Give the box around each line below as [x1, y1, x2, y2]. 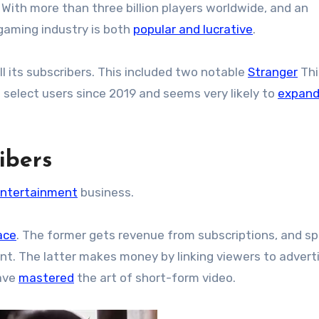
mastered [19, 270, 74, 285]
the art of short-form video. [74, 270, 236, 285]
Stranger [248, 64, 298, 79]
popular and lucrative [133, 21, 253, 36]
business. [78, 184, 134, 199]
